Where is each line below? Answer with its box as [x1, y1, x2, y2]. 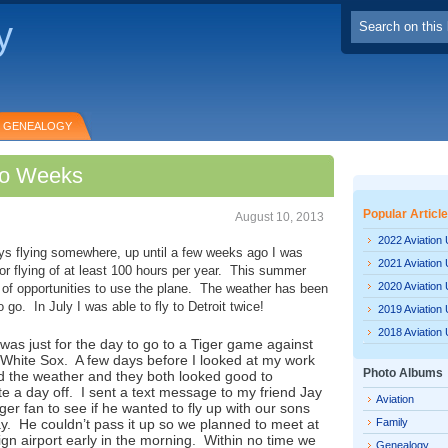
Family [376, 416, 408, 428]
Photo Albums [363, 366, 443, 380]
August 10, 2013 [235, 210, 324, 224]
